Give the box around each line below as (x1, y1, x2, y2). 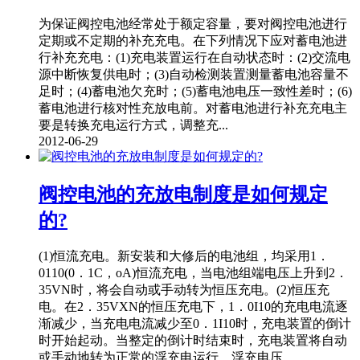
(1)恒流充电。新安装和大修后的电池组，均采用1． (39, 249, 329, 264)
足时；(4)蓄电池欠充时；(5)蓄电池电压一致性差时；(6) (39, 84, 352, 98)
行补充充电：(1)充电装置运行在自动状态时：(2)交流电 (39, 50, 350, 64)
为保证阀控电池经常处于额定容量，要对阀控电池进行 (39, 16, 347, 31)
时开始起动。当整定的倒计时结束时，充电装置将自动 (39, 333, 347, 348)
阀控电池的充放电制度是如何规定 (39, 183, 328, 205)
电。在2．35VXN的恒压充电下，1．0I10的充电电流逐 (39, 300, 348, 314)
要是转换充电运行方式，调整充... (39, 117, 228, 132)
